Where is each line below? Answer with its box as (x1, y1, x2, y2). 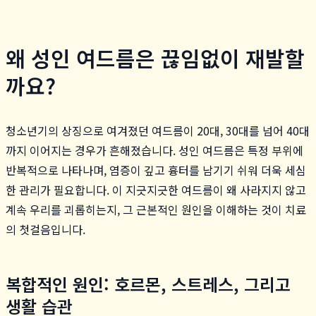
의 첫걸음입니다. (6, 220, 85, 238)
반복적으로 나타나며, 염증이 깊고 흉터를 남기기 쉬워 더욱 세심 (6, 161, 306, 178)
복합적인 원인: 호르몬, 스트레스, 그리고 (6, 271, 291, 296)
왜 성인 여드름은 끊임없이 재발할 (6, 42, 305, 73)
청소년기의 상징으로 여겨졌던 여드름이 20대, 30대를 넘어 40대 (6, 121, 310, 139)
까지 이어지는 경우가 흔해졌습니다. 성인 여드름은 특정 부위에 (6, 141, 303, 159)
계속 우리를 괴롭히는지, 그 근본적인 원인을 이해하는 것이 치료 (6, 200, 306, 218)
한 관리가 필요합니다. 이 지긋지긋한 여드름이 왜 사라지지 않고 (6, 181, 306, 198)
